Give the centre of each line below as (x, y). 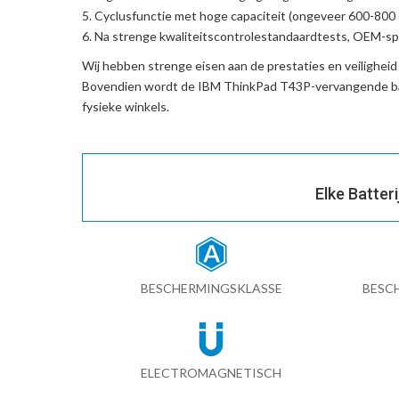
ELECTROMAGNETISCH (211, 372)
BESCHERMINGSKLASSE (211, 288)
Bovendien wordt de (140, 85)
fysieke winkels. (126, 106)
